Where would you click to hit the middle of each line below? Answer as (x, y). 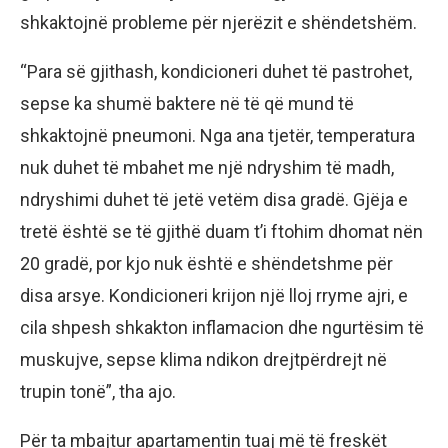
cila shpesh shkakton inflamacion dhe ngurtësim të (222, 328)
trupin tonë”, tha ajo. (98, 392)
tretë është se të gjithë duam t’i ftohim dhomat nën (221, 232)
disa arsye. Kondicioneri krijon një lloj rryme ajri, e (214, 296)
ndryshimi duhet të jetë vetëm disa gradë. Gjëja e (214, 200)
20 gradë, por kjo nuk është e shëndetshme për (206, 264)
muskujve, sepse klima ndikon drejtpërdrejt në (203, 360)
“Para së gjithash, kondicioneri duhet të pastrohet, (216, 72)
